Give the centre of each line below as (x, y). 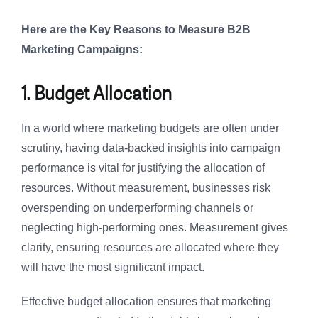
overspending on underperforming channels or (137, 208)
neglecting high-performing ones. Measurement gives (155, 228)
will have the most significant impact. (113, 268)
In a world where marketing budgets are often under (150, 128)
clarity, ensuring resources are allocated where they (150, 248)
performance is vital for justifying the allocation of (143, 168)
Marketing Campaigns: (82, 50)
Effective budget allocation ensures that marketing (146, 302)
